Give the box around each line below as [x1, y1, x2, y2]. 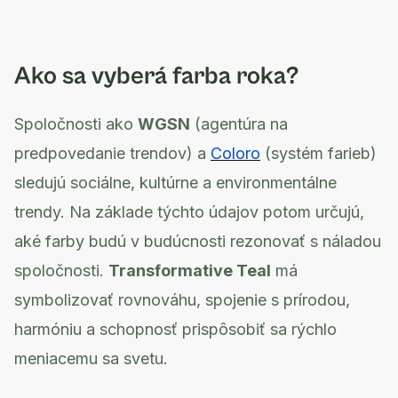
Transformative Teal [108, 261, 271, 280]
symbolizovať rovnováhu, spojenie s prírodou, [14, 291, 350, 309]
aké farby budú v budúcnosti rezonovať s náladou [14, 232, 381, 251]
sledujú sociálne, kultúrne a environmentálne [14, 173, 337, 192]
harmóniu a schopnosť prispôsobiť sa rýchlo [14, 320, 337, 338]
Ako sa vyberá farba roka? [14, 62, 299, 91]
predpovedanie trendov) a [14, 144, 211, 163]
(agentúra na [190, 115, 288, 133]
